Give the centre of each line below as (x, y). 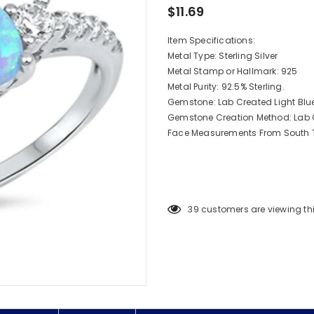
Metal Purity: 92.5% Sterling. (226, 87)
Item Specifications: (211, 41)
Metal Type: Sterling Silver (223, 56)
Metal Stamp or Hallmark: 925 (233, 71)
